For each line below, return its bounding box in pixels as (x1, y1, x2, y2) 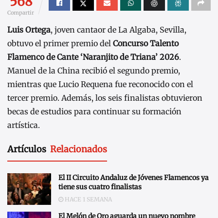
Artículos (7, 144, 48, 155)
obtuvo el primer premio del (7, 38, 113, 48)
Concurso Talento (113, 38, 179, 48)
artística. (7, 120, 40, 130)
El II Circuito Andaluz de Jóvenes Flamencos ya (58, 173, 209, 182)
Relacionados (50, 144, 107, 155)
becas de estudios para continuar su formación (7, 106, 182, 116)
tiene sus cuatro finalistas (58, 182, 142, 192)
